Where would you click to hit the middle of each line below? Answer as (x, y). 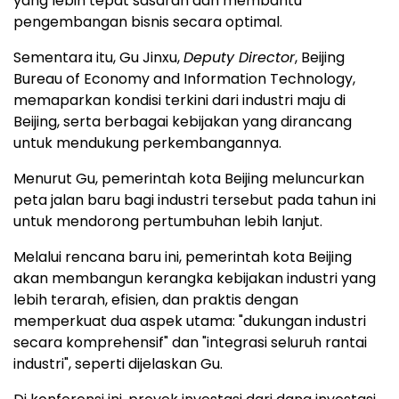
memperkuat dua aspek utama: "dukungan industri (190, 321)
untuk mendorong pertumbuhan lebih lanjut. (168, 221)
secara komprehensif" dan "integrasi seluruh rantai (190, 342)
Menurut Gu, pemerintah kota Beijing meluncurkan (189, 179)
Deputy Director (239, 57)
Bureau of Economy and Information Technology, (184, 79)
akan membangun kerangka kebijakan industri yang (195, 278)
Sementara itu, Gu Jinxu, (98, 57)
